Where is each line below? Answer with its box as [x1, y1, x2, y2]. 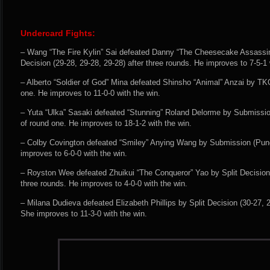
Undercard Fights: [20, 28, 95, 38]
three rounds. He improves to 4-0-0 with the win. [20, 179, 187, 188]
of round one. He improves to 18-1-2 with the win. [20, 119, 192, 128]
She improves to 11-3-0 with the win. [20, 209, 147, 218]
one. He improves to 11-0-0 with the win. [20, 89, 160, 98]
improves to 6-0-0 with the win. [20, 149, 127, 158]
